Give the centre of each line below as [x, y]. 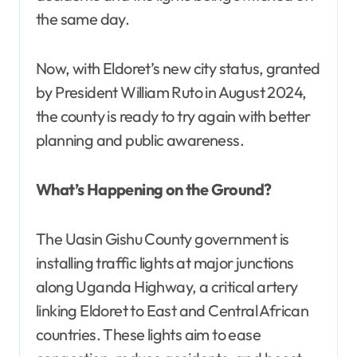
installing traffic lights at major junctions [165, 262]
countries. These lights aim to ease [148, 334]
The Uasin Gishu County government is [163, 238]
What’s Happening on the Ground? [154, 189]
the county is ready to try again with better [173, 116]
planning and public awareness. [140, 139]
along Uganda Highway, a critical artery [167, 286]
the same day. [83, 18]
